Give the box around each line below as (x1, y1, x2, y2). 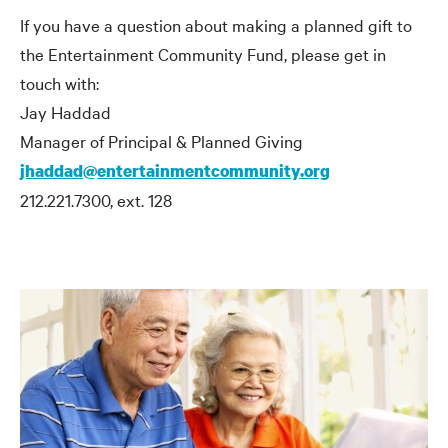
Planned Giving (187, 128, 303, 152)
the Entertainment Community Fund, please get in (20, 41, 386, 65)
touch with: (20, 70, 99, 94)
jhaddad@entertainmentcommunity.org (20, 158, 330, 182)
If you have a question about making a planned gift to (20, 12, 412, 36)
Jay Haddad (20, 99, 111, 123)
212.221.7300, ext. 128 (20, 187, 172, 211)
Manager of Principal (20, 128, 176, 152)
